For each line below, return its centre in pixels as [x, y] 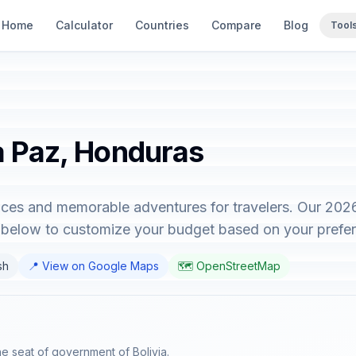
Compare [236, 25]
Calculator [84, 25]
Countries [162, 25]
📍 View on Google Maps [93, 266]
